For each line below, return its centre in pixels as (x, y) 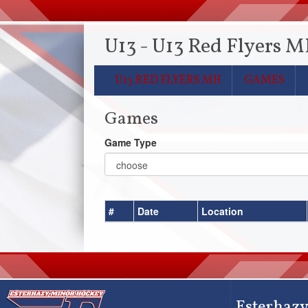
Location (222, 211)
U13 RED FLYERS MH (168, 80)
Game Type (131, 142)
